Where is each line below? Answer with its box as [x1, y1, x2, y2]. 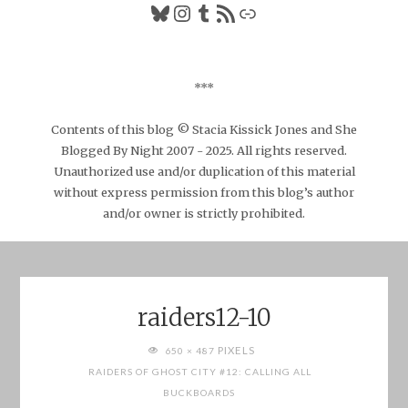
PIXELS [217, 344, 255, 357]
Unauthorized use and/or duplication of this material [53, 163, 355, 178]
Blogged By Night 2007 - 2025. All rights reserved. [61, 142, 347, 158]
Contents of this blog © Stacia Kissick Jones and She [51, 121, 357, 137]
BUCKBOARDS [162, 387, 235, 399]
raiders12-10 [137, 302, 271, 332]
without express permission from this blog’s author [54, 184, 354, 199]
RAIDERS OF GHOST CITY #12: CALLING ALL [87, 366, 311, 378]
